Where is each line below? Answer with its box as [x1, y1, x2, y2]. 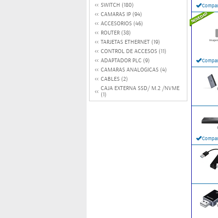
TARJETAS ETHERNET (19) [101, 39, 160, 45]
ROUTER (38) [101, 30, 131, 36]
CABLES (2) [101, 76, 128, 82]
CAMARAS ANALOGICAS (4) [101, 67, 167, 73]
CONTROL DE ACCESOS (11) [101, 48, 166, 54]
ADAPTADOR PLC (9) [101, 57, 150, 64]
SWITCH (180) [101, 2, 134, 8]
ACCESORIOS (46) [101, 20, 143, 27]
